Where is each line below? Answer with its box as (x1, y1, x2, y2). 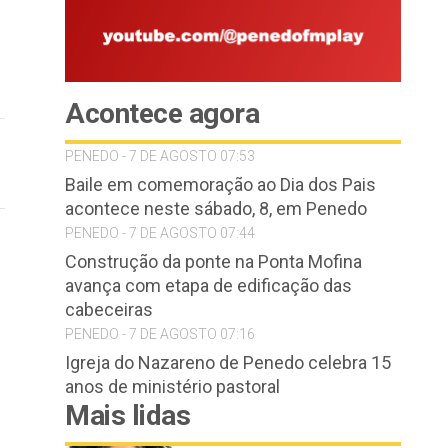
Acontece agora (65, 97, 259, 130)
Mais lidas (65, 399, 190, 432)
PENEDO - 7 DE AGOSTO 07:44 (65, 225, 255, 241)
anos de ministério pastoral (65, 376, 280, 397)
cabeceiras (65, 299, 153, 320)
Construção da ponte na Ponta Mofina (65, 251, 362, 272)
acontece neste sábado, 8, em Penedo (65, 198, 367, 219)
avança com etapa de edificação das (65, 275, 352, 296)
